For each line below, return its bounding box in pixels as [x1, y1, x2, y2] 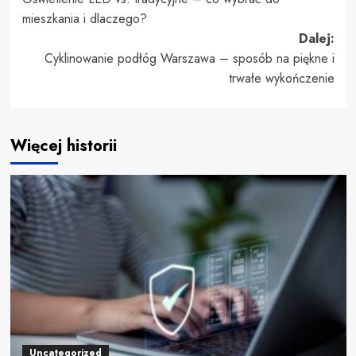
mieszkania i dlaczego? [21, 9, 147, 28]
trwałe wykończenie [228, 68, 335, 87]
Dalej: [298, 29, 335, 48]
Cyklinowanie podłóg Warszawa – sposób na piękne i [44, 48, 335, 68]
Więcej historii [10, 133, 117, 157]
